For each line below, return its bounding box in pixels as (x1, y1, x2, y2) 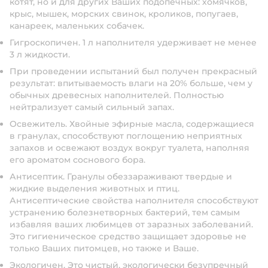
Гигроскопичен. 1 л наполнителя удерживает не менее (10, 37, 257, 48)
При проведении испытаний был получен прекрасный (10, 66, 257, 77)
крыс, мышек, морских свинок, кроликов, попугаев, (10, 8, 238, 19)
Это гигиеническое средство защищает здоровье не (10, 231, 246, 242)
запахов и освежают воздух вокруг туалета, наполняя (10, 142, 249, 153)
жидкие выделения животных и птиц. (10, 183, 179, 194)
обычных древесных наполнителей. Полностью (10, 90, 224, 100)
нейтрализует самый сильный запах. (10, 102, 174, 112)
